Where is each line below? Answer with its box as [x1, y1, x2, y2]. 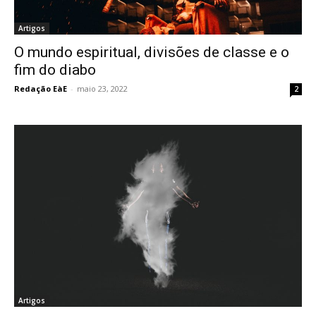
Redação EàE [14, 83, 67, 95]
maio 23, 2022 [77, 83, 128, 95]
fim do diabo [14, 61, 96, 79]
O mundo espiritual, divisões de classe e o [14, 44, 289, 61]
